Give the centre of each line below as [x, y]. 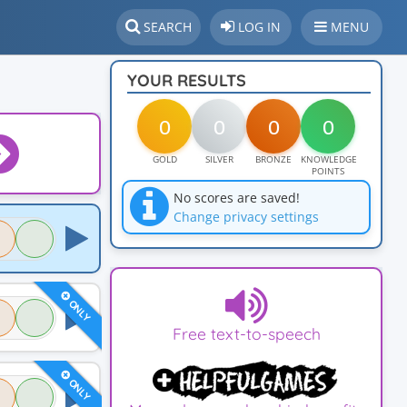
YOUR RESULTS [187, 80]
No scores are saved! [237, 198]
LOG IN [259, 27]
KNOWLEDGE [329, 159]
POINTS [328, 171]
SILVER [219, 159]
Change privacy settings [246, 217]
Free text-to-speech [246, 333]
